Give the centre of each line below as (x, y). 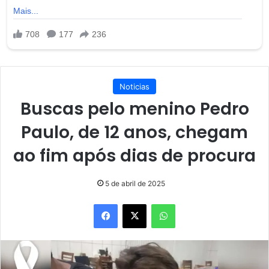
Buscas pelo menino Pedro (134, 109)
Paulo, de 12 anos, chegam (134, 132)
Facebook (135, 203)
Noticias (134, 86)
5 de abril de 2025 (135, 183)
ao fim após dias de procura (134, 156)
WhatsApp (194, 203)
